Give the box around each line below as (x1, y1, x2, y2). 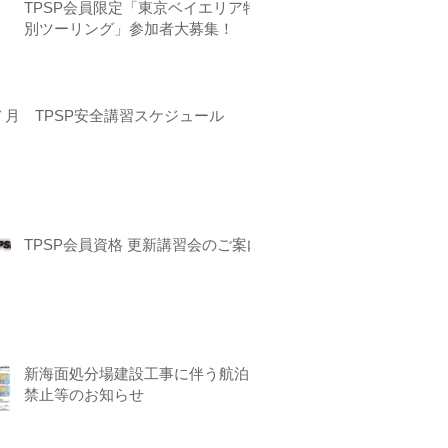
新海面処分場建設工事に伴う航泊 (24, 365, 249, 382)
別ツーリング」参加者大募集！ (24, 20, 234, 37)
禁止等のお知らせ (24, 386, 144, 403)
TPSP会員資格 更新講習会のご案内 (24, 236, 262, 253)
